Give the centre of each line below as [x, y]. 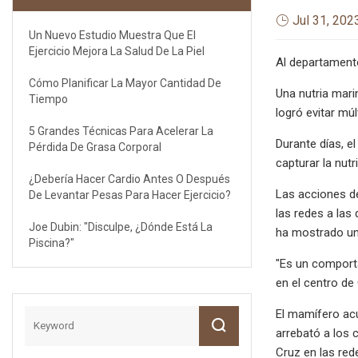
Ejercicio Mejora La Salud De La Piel [117, 51]
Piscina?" [52, 243]
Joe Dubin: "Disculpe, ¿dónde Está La [121, 227]
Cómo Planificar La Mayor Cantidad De [125, 83]
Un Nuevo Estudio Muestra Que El [112, 35]
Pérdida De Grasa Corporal [95, 147]
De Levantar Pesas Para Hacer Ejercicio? [130, 195]
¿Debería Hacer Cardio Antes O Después [129, 179]
